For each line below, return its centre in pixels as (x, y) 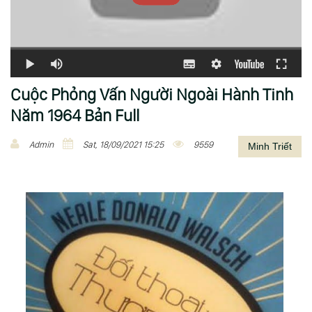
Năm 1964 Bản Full (75, 116)
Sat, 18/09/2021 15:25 (123, 145)
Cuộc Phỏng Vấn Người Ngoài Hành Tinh (152, 95)
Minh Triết (270, 147)
